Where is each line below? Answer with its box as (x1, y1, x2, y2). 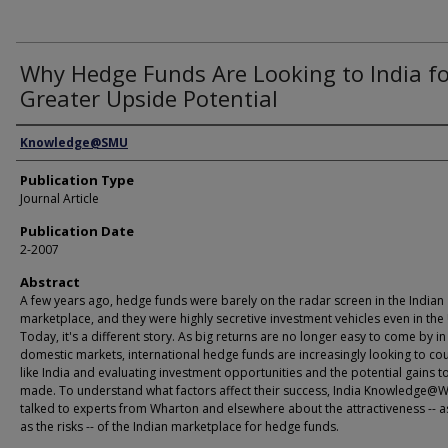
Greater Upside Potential (20, 83, 278, 113)
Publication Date (20, 222, 134, 240)
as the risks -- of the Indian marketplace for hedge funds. (20, 418, 339, 435)
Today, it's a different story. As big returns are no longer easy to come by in (20, 328, 446, 345)
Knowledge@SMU (20, 134, 128, 151)
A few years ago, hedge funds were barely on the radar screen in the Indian (20, 292, 444, 309)
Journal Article (20, 190, 99, 207)
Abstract (20, 273, 80, 291)
